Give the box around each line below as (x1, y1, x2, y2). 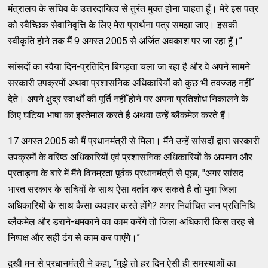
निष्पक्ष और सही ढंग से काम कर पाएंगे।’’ (8, 232, 141, 243)
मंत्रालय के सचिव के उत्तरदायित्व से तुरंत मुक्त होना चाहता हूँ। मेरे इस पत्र (8, 2, 259, 14)
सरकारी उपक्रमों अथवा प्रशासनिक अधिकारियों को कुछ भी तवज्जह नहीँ (8, 77, 252, 89)
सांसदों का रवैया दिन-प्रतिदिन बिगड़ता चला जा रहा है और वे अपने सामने (8, 60, 251, 72)
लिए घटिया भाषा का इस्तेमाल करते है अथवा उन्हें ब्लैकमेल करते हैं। (8, 109, 232, 121)
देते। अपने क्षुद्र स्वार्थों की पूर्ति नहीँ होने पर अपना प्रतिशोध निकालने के (8, 93, 249, 105)
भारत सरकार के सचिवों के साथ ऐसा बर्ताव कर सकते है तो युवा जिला (8, 183, 237, 195)
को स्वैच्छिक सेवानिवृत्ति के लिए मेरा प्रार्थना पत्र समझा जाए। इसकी (8, 19, 238, 31)
